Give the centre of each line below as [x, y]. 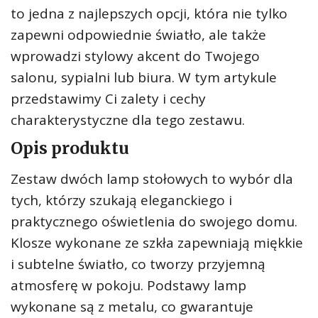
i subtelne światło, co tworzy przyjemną [138, 264]
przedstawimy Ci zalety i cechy [108, 99]
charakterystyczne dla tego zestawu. [128, 120]
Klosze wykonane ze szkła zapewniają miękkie [157, 243]
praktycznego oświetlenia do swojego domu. [154, 221]
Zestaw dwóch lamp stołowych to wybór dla [152, 179]
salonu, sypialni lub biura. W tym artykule [144, 77]
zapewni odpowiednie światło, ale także [138, 35]
